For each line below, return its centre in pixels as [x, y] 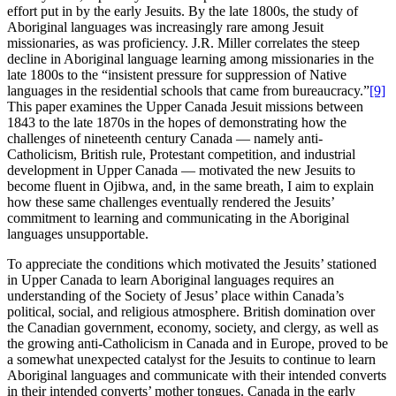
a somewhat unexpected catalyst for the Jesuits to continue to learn [191, 360]
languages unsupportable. [78, 234]
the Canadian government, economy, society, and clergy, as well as [193, 328]
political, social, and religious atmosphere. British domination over [191, 312]
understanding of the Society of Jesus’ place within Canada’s [175, 296]
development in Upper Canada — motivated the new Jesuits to [181, 171]
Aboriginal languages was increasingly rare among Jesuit [165, 27]
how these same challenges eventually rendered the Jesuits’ [171, 202]
